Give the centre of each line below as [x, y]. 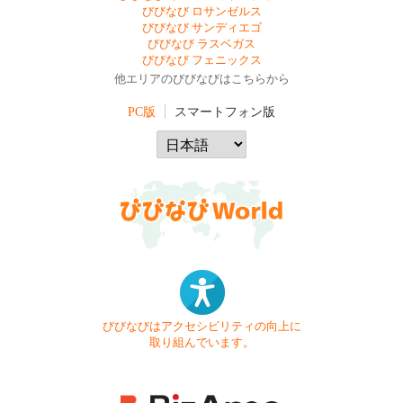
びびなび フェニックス [201, 60]
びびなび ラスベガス [201, 44]
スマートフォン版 [225, 112]
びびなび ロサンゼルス [201, 12]
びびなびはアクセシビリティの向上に [201, 326]
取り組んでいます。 [201, 342]
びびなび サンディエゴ [201, 28]
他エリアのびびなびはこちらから [201, 79]
